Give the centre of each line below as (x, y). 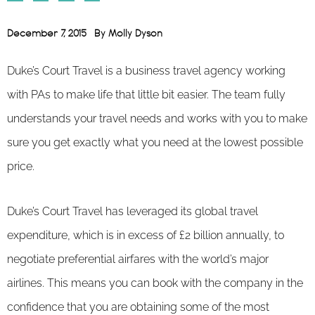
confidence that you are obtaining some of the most (138, 307)
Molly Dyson (135, 34)
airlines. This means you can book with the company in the (155, 283)
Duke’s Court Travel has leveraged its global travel (133, 211)
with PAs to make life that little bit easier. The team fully (146, 94)
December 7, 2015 (47, 34)
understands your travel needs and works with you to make (157, 118)
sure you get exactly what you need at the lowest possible (155, 142)
